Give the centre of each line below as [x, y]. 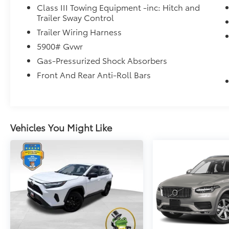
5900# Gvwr [60, 45]
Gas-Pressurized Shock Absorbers [102, 60]
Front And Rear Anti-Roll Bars [94, 74]
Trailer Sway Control [76, 17]
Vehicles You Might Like [61, 127]
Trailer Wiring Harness [79, 31]
